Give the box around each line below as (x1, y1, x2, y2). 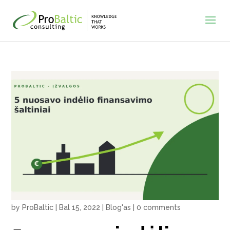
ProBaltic (22, 203, 54, 212)
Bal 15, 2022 (59, 203, 101, 212)
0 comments (137, 203, 181, 212)
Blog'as (106, 203, 131, 212)
